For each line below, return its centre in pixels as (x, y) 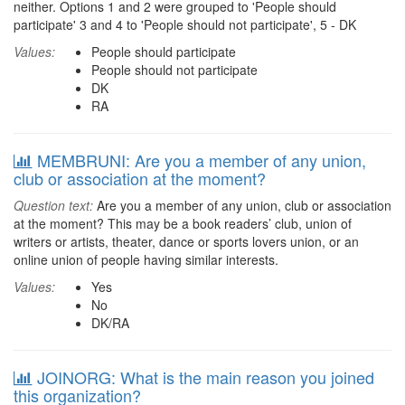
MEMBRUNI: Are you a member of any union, (202, 160)
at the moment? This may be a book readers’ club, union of (183, 223)
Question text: (53, 205)
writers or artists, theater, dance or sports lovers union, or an (186, 241)
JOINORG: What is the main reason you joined (206, 377)
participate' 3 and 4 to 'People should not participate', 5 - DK (185, 24)
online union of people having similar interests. (146, 259)
